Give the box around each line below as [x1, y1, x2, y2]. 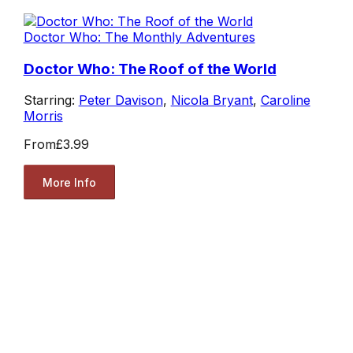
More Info [42, 175, 96, 189]
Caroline [260, 92, 310, 109]
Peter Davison [78, 92, 163, 109]
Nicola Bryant [170, 92, 253, 109]
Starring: [23, 92, 79, 109]
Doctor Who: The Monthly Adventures [23, 28, 255, 45]
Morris [23, 108, 63, 124]
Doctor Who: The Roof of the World [23, 59, 277, 78]
